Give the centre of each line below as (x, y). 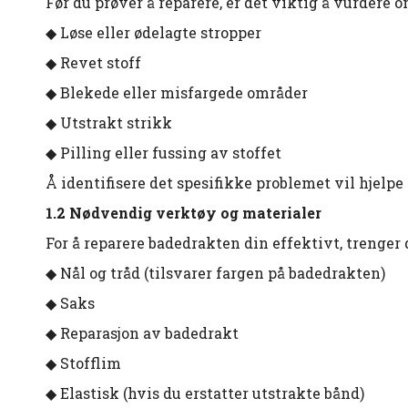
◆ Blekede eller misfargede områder (177, 93)
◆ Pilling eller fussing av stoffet (163, 153)
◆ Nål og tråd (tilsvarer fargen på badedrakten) (215, 273)
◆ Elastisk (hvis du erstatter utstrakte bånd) (205, 393)
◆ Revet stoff (93, 63)
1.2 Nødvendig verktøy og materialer (184, 213)
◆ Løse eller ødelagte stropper (153, 33)
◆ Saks (70, 303)
